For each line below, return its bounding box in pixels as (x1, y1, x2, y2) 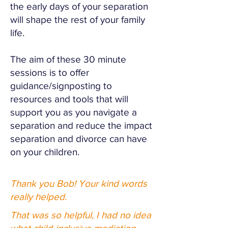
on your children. (10, 147, 79, 157)
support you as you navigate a (10, 107, 137, 118)
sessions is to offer (10, 67, 89, 78)
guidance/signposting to (10, 80, 112, 91)
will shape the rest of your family (10, 14, 145, 25)
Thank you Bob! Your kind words (10, 178, 147, 189)
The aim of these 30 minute (10, 54, 126, 65)
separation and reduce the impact (10, 120, 152, 131)
